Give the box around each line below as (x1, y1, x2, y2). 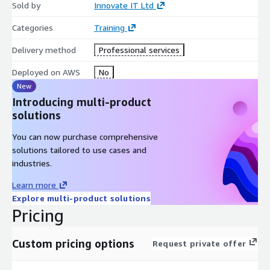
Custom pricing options (12, 236, 134, 250)
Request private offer (152, 237, 246, 248)
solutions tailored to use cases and (12, 144, 146, 155)
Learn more (12, 179, 56, 190)
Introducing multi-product (12, 95, 151, 108)
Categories (12, 22, 53, 33)
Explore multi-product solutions (12, 192, 151, 203)
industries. (12, 157, 52, 168)
